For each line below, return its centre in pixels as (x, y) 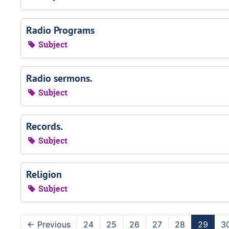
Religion (44, 174)
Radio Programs (60, 30)
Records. (44, 126)
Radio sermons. (59, 78)
